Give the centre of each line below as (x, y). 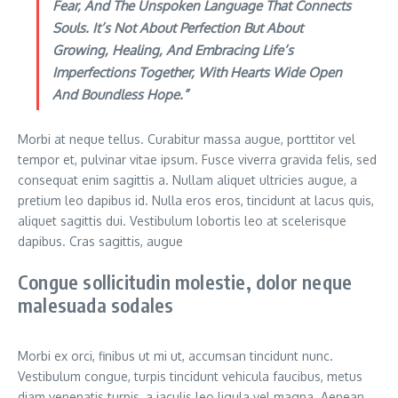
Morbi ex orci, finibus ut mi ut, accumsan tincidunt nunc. (175, 356)
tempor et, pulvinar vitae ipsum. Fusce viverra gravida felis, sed (197, 160)
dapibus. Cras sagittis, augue (100, 242)
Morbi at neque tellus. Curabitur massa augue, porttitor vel (187, 139)
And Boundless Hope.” (120, 95)
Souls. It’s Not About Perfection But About (178, 28)
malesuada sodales (96, 305)
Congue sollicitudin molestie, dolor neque (185, 282)
